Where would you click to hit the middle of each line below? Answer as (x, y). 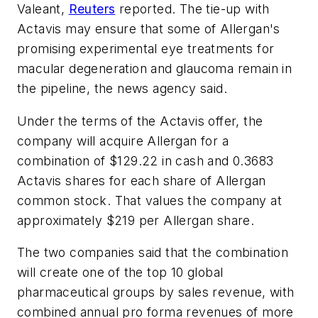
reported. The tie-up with (192, 9)
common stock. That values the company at (149, 200)
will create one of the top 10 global (120, 273)
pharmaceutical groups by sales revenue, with (156, 292)
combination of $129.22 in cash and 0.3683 (146, 160)
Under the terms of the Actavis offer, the (140, 121)
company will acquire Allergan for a (123, 141)
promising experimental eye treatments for (146, 49)
